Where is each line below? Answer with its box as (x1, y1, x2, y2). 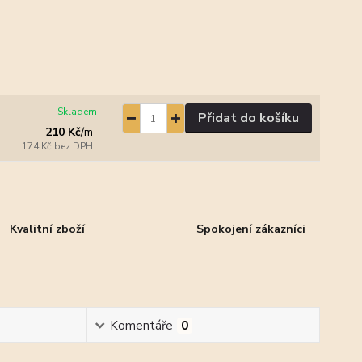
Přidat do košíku (197, 109, 299, 128)
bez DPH (54, 140, 94, 154)
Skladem (57, 105, 98, 119)
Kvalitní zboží (10, 221, 86, 237)
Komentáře (109, 318, 173, 335)
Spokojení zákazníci (196, 221, 305, 237)
